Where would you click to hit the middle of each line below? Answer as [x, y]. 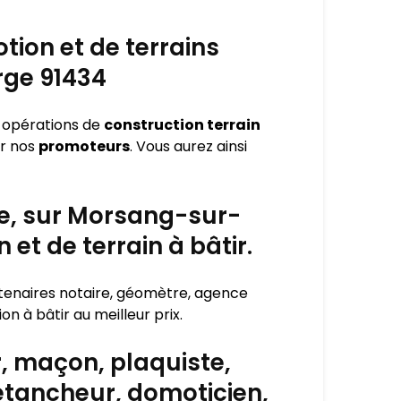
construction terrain [182, 125]
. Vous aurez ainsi [188, 146]
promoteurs [84, 146]
